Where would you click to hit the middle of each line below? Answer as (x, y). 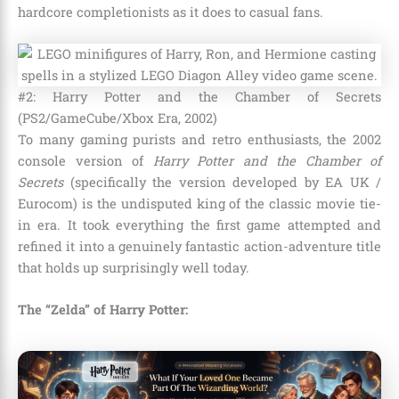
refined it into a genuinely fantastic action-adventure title (199, 246)
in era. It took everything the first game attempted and (199, 224)
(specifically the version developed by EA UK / (222, 182)
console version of (85, 160)
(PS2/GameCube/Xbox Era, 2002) (118, 118)
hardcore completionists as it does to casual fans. (171, 12)
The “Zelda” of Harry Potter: (103, 310)
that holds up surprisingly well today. (134, 267)
